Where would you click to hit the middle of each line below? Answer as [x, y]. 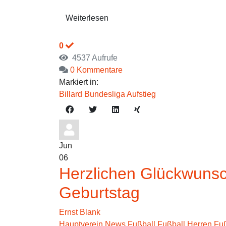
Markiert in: [79, 82]
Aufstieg [141, 94]
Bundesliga [105, 94]
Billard [71, 94]
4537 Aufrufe [93, 58]
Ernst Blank [80, 212]
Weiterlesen [87, 18]
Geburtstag [99, 193]
